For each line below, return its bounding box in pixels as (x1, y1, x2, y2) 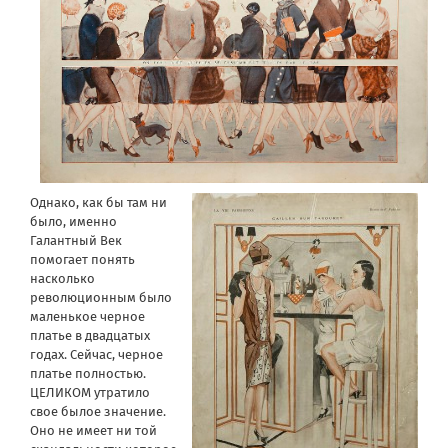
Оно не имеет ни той (30, 423, 157, 439)
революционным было (30, 290, 172, 306)
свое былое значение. (30, 404, 166, 420)
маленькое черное (30, 309, 145, 325)
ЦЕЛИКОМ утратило (30, 385, 150, 401)
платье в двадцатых (30, 328, 150, 344)
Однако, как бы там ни (30, 195, 167, 211)
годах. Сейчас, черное (30, 347, 163, 363)
